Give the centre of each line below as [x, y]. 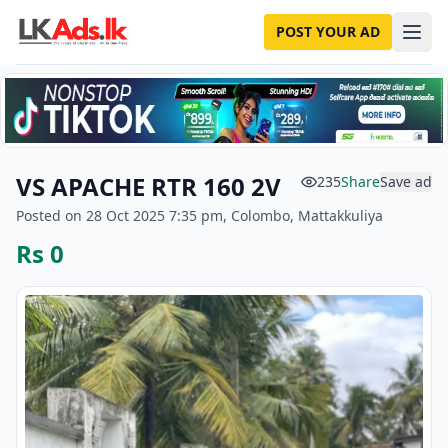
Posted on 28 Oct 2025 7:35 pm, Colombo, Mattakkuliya [199, 215]
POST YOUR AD [328, 31]
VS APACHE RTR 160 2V [148, 186]
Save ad [406, 181]
